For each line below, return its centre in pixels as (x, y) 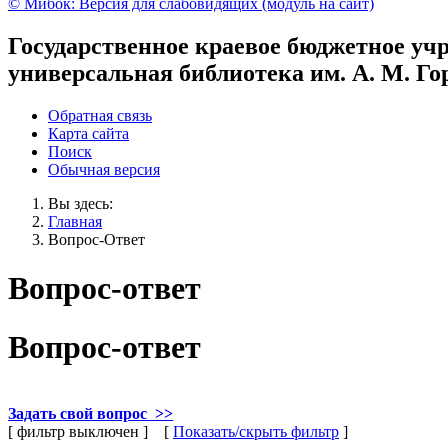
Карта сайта (88, 133)
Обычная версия (104, 169)
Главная (75, 221)
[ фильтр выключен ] (78, 432)
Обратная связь (100, 115)
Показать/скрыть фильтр (256, 432)
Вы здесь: (80, 203)
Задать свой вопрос (77, 414)
